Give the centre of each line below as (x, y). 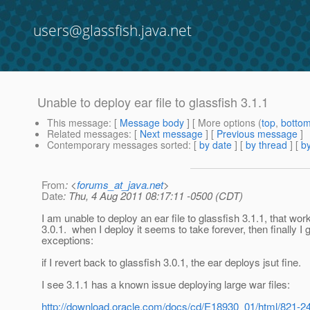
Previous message (257, 134)
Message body (152, 123)
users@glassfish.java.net (112, 30)
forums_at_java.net (120, 185)
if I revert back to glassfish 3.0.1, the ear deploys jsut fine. (173, 262)
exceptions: (67, 240)
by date (216, 145)
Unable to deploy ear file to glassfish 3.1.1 (153, 102)
